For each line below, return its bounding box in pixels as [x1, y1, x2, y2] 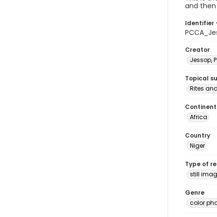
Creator [185, 46, 210, 54]
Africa [190, 113, 207, 121]
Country [185, 131, 210, 139]
